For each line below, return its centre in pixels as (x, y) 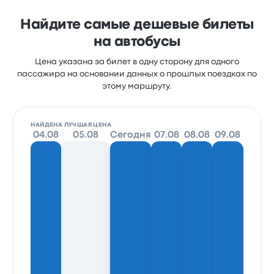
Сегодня (131, 135)
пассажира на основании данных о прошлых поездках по (137, 74)
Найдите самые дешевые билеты (137, 25)
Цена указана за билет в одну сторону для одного (137, 62)
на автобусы (137, 42)
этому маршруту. (137, 86)
